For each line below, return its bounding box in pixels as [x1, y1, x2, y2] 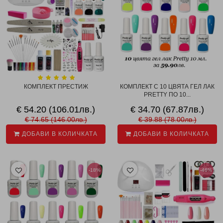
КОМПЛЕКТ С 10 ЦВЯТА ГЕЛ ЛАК [120, 83, 215, 91]
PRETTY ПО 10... [144, 91, 191, 99]
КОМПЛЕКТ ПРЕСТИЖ [23, 83, 88, 91]
